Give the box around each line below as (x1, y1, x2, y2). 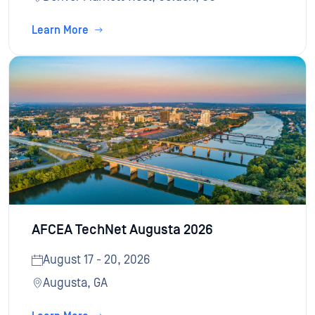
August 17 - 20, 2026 (43, 252, 150, 268)
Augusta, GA (43, 276, 108, 291)
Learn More (32, 24, 89, 37)
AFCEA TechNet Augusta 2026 (32, 222, 213, 238)
